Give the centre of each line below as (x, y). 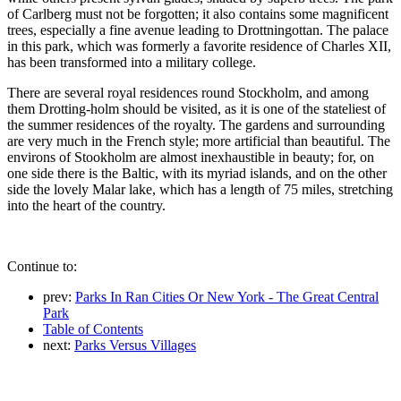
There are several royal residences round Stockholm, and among (188, 92)
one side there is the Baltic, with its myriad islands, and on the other (197, 173)
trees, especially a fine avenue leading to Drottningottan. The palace (198, 30)
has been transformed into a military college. (132, 62)
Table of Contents (93, 328)
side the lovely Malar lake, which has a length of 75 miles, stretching (200, 189)
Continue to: (42, 266)
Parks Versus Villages (135, 345)
